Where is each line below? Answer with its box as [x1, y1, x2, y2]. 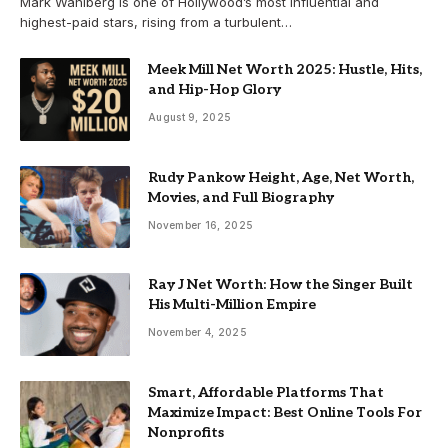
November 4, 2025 [148, 326, 247, 339]
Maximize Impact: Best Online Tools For [148, 403, 422, 421]
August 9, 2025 [148, 111, 232, 124]
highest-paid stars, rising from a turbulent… [20, 14, 292, 31]
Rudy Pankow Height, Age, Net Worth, [148, 168, 414, 186]
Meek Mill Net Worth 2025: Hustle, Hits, [148, 61, 422, 79]
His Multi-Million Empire [148, 296, 316, 314]
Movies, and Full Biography [148, 188, 334, 206]
